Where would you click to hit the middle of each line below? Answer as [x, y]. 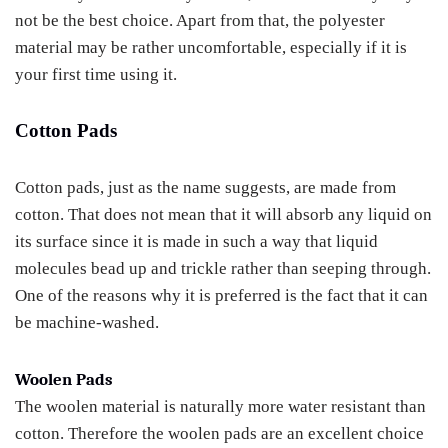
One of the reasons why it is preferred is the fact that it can [221, 295]
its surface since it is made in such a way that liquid [196, 241]
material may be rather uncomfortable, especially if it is [211, 47]
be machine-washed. [87, 322]
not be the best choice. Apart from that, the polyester [200, 20]
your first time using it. [96, 74]
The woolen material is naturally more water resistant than [220, 406]
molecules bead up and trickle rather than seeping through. [223, 268]
